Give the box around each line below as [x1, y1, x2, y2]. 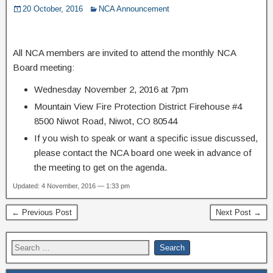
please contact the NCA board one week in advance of [34, 147, 252, 158]
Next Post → [216, 207, 261, 217]
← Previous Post [12, 207, 72, 217]
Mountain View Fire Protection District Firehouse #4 [34, 101, 242, 112]
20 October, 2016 [23, 4, 83, 13]
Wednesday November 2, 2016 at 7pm [34, 83, 188, 94]
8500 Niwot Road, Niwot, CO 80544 [34, 115, 177, 126]
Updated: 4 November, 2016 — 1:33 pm [13, 182, 130, 190]
